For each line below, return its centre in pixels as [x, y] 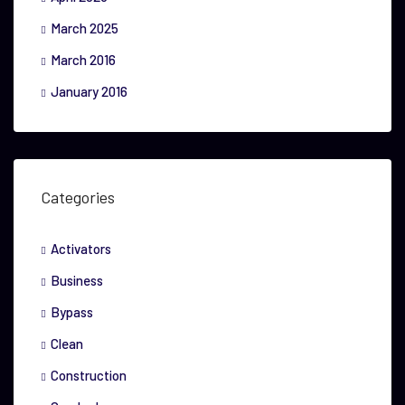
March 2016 [83, 60]
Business [77, 280]
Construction [89, 375]
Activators [81, 249]
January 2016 [89, 91]
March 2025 [85, 28]
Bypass [72, 312]
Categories [78, 197]
